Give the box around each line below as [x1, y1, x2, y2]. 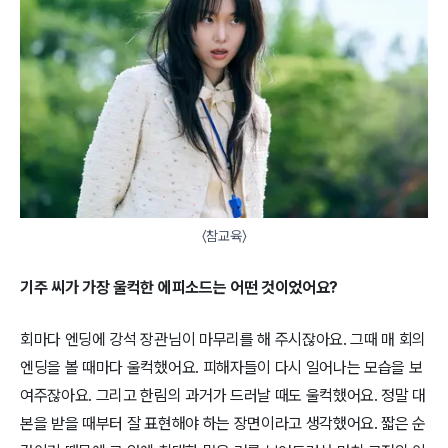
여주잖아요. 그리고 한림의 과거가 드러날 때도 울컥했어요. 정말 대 [20, 386, 427, 406]
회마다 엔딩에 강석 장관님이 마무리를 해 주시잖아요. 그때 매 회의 [20, 330, 427, 350]
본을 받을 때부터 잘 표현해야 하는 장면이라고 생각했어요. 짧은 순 [20, 414, 427, 434]
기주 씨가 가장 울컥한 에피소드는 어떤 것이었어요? [20, 278, 339, 298]
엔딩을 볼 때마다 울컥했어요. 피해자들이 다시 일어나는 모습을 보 [20, 358, 423, 378]
